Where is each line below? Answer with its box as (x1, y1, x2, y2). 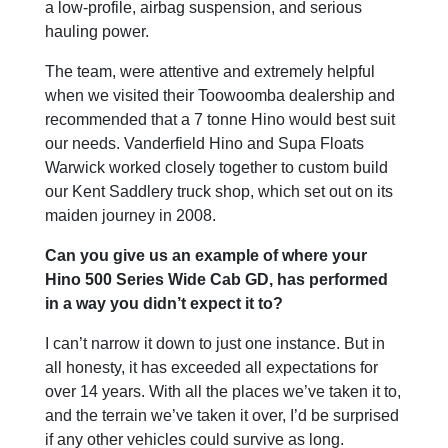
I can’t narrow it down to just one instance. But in (45, 334, 385, 352)
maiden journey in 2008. (45, 206, 216, 224)
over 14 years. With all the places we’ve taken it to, (45, 382, 401, 400)
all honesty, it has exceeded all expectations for (45, 358, 378, 376)
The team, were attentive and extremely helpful (45, 62, 375, 80)
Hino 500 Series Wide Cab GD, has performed (45, 270, 388, 288)
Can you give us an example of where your (45, 246, 367, 264)
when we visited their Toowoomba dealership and (45, 86, 395, 104)
